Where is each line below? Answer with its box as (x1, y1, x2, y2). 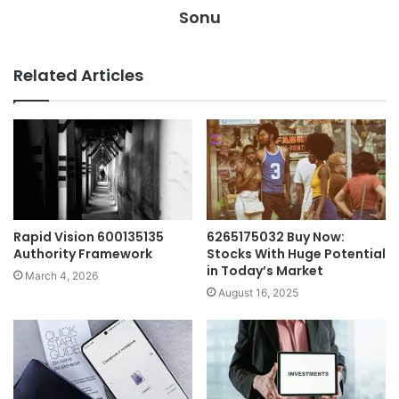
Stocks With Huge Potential (207, 245, 386, 264)
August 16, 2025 (218, 286, 298, 300)
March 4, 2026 (25, 269, 98, 283)
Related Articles (13, 63, 143, 86)
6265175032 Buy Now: (207, 228, 345, 247)
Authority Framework (13, 245, 152, 264)
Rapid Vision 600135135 (13, 228, 164, 247)
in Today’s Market (207, 262, 323, 281)
